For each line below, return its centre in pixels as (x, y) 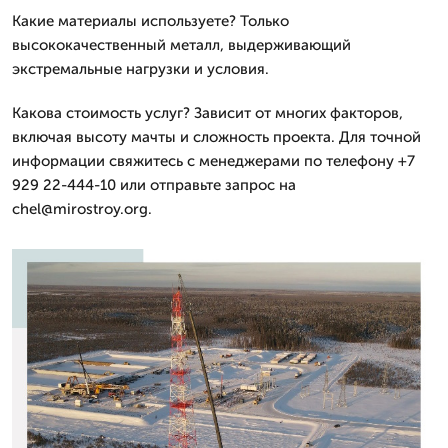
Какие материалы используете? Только (150, 21)
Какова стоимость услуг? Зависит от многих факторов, (207, 113)
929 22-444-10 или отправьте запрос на (154, 185)
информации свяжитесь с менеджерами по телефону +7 (213, 161)
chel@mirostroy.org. (82, 209)
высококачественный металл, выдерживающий (181, 45)
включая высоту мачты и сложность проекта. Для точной (216, 137)
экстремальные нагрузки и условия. (140, 69)
